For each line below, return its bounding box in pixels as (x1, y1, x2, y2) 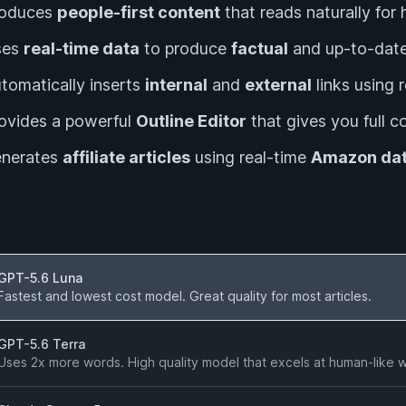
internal (145, 75, 208, 94)
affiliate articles (63, 148, 190, 167)
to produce (140, 39, 227, 58)
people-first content (57, 3, 220, 22)
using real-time (190, 148, 311, 167)
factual (231, 39, 288, 58)
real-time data (24, 39, 140, 58)
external (245, 75, 312, 94)
